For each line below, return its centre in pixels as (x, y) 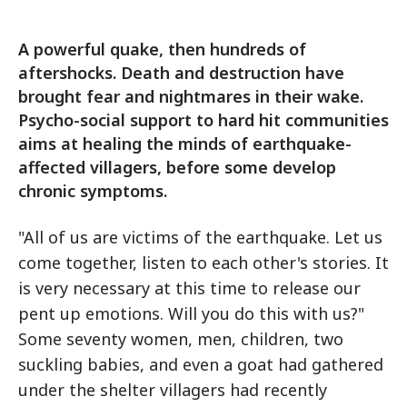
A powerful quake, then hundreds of (162, 49)
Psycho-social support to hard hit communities (203, 120)
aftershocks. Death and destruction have (181, 73)
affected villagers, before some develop (177, 167)
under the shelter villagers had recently (173, 390)
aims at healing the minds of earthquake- (185, 144)
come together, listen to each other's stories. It (203, 263)
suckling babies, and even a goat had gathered (201, 364)
